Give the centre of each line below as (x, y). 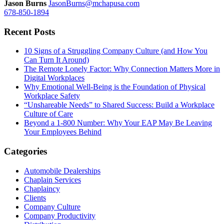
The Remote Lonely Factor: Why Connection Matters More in (122, 69)
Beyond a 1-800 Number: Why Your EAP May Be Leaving (118, 123)
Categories (25, 151)
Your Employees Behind (63, 132)
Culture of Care (48, 114)
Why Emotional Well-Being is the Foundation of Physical (115, 87)
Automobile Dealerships (62, 170)
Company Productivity (60, 215)
